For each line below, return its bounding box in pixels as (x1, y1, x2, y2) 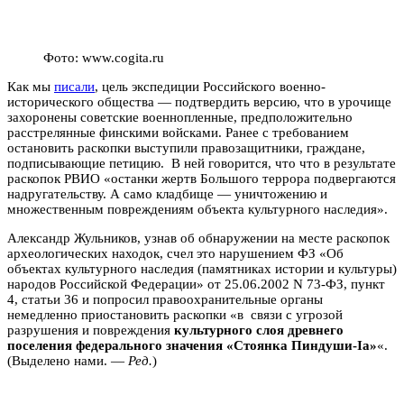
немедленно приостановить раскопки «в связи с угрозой (7, 307, 343, 322)
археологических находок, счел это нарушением (7, 245, 298, 261)
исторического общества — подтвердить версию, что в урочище (7, 94, 391, 109)
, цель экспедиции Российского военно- (95, 78, 326, 94)
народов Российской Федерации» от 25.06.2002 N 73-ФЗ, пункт (7, 276, 385, 291)
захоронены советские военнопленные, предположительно (7, 109, 353, 124)
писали (54, 78, 95, 94)
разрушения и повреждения (7, 322, 174, 337)
